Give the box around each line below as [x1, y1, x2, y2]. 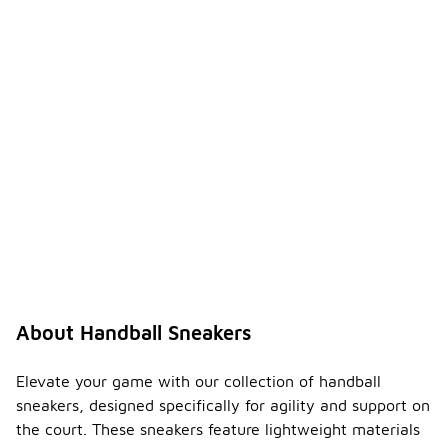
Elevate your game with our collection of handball [16, 372, 381, 390]
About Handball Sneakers [16, 321, 252, 344]
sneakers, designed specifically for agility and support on [16, 396, 430, 414]
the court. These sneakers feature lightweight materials [16, 420, 420, 438]
